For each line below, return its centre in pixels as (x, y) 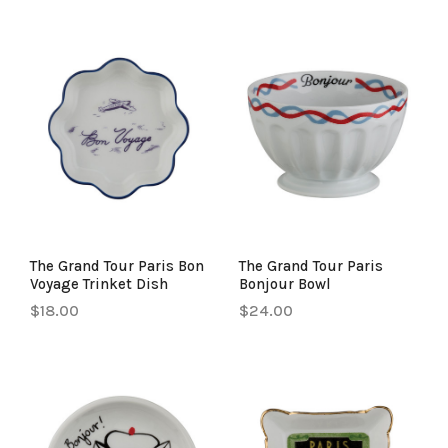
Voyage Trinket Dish (99, 283)
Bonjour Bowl (285, 283)
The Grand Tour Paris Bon (117, 265)
